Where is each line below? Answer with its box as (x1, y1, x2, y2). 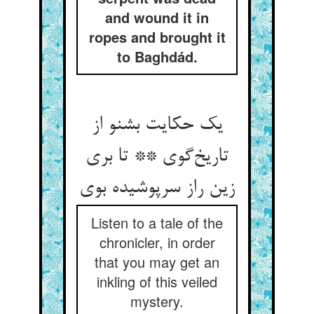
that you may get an (95, 252, 219, 272)
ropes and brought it (88, 27, 226, 47)
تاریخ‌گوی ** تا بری (86, 146, 228, 168)
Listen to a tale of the (91, 212, 223, 233)
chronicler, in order (99, 232, 215, 252)
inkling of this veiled (97, 271, 217, 292)
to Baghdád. (116, 46, 198, 67)
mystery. (130, 291, 184, 311)
